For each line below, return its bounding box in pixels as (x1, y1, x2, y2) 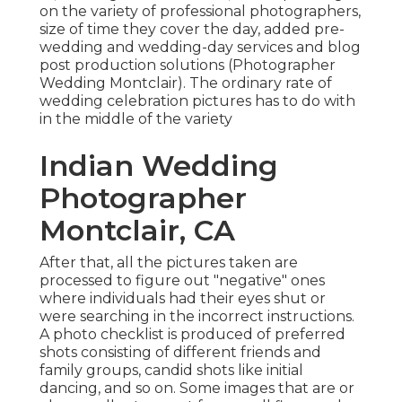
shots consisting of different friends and (39, 344, 321, 362)
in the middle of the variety (39, 110, 232, 128)
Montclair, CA (39, 213, 235, 249)
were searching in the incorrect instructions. (39, 308, 354, 326)
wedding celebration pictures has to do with (39, 92, 355, 110)
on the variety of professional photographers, (39, 3, 361, 21)
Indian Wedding (39, 148, 278, 184)
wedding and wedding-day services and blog (39, 39, 361, 57)
